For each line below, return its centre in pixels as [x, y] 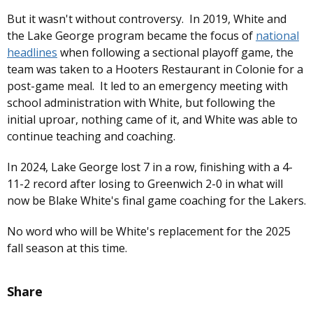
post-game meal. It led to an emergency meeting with [147, 86]
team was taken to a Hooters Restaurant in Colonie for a [155, 70]
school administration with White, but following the [141, 103]
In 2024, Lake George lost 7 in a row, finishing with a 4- [150, 167]
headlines [32, 53]
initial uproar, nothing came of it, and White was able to [152, 120]
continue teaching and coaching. [91, 137]
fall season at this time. [67, 248]
